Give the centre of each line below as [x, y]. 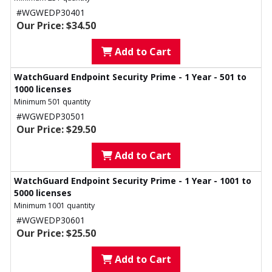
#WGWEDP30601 [51, 220]
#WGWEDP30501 [51, 117]
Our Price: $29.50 [56, 130]
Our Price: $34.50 [56, 26]
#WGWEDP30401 [51, 13]
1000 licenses [43, 89]
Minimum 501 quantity [52, 102]
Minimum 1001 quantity [54, 206]
